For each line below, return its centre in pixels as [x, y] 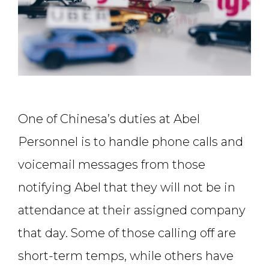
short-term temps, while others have [126, 256]
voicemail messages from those [112, 165]
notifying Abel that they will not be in [127, 188]
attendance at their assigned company [132, 210]
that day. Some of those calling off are [127, 233]
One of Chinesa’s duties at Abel [109, 119]
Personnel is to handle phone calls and [131, 142]
